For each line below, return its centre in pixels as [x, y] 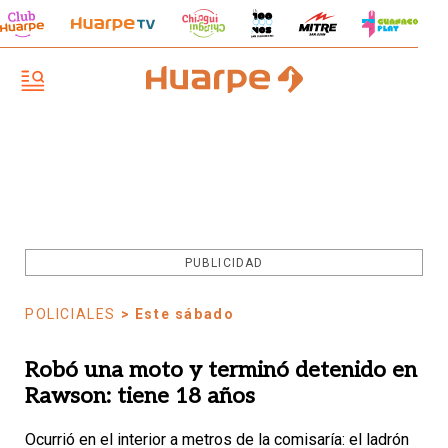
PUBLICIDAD [224, 263]
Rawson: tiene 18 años [143, 396]
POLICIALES [70, 314]
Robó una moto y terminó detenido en [221, 370]
